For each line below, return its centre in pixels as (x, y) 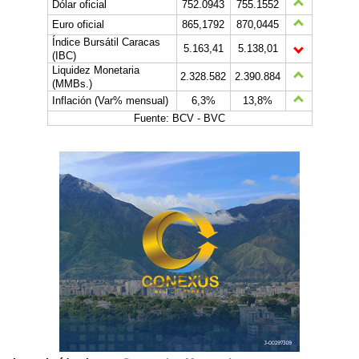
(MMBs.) (72, 84)
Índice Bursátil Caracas (106, 42)
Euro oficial (78, 24)
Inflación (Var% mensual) (110, 101)
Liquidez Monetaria (95, 70)
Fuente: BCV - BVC (179, 118)
